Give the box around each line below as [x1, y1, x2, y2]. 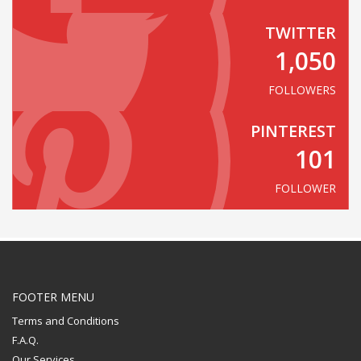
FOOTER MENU [12, 289, 94, 305]
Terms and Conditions [12, 313, 119, 328]
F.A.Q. [12, 333, 39, 347]
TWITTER [265, 22, 336, 44]
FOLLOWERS [268, 82, 336, 98]
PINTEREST [251, 120, 336, 142]
